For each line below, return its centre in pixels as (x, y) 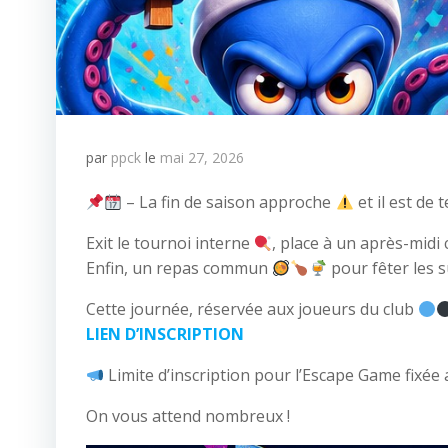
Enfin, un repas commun (179, 268)
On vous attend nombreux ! (188, 416)
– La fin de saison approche (229, 202)
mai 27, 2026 (202, 157)
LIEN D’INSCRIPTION (165, 334)
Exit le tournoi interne (170, 243)
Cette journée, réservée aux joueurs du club (252, 309)
